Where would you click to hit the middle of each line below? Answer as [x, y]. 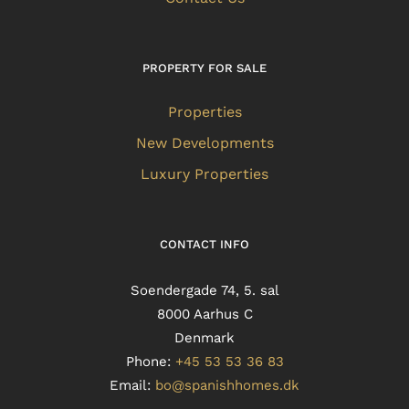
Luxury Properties [204, 173]
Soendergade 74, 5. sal [204, 290]
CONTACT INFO [204, 244]
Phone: [150, 361]
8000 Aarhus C [204, 314]
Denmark [204, 337]
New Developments [204, 142]
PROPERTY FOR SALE [204, 68]
